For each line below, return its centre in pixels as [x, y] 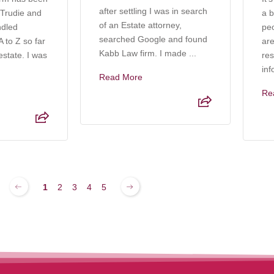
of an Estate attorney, [140, 25]
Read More [120, 77]
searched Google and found [153, 39]
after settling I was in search [153, 11]
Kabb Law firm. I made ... [147, 53]
